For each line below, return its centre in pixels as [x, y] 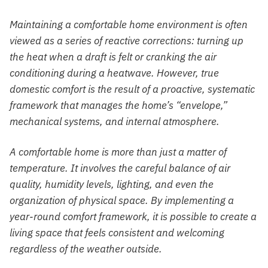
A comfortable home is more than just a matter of [118, 152]
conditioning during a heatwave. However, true [114, 73]
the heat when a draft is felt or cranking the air [113, 57]
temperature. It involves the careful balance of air [120, 168]
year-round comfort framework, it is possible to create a [133, 216]
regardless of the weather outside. [86, 249]
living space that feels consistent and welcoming [117, 232]
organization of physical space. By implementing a [122, 200]
